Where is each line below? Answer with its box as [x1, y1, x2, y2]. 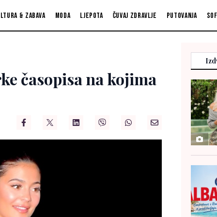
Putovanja [166, 11, 197, 20]
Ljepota [80, 11, 103, 20]
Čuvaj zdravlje [112, 11, 157, 20]
